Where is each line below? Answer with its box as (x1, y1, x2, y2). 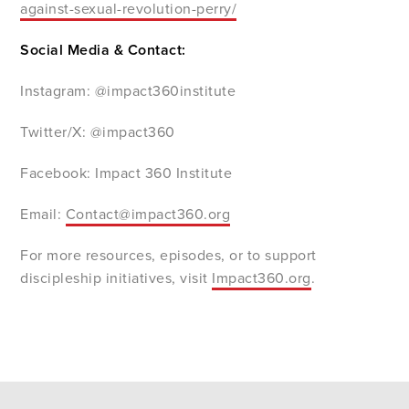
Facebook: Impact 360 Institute (20, 163, 233, 183)
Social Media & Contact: (20, 40, 186, 59)
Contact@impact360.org (65, 204, 231, 224)
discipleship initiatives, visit (20, 268, 213, 288)
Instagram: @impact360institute (20, 81, 236, 100)
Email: (20, 204, 66, 224)
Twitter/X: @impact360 (20, 122, 175, 142)
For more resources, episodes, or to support (20, 246, 317, 265)
